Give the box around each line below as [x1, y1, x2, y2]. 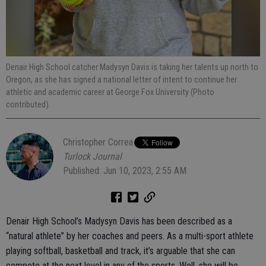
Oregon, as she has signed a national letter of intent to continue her [6, 75, 237, 84]
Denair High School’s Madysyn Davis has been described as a [6, 216, 232, 227]
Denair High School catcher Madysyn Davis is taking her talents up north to [6, 62, 258, 72]
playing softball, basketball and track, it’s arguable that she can [6, 245, 235, 256]
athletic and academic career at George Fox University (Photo [6, 87, 214, 97]
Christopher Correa [63, 137, 133, 148]
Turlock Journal [63, 151, 122, 162]
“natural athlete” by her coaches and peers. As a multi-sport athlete [6, 230, 254, 242]
